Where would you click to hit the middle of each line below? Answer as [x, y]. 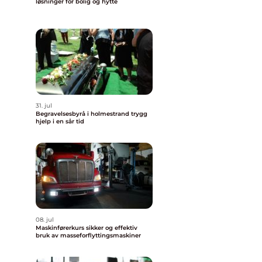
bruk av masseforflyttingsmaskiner [88, 235]
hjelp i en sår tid [60, 121]
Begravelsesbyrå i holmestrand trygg [83, 114]
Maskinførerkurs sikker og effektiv [61, 228]
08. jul [45, 220]
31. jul [44, 106]
